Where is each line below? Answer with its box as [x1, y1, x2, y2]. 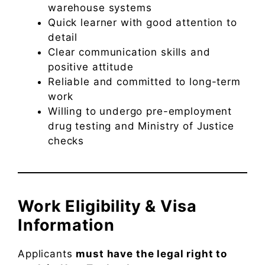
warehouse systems [48, 1, 152, 14]
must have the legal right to [76, 247, 228, 260]
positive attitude [48, 60, 134, 73]
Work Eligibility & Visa [18, 196, 197, 216]
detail [48, 31, 78, 43]
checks [48, 134, 85, 147]
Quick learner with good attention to [48, 16, 237, 28]
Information [18, 215, 115, 235]
